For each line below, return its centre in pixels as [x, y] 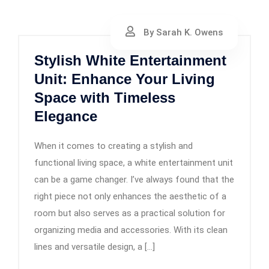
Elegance [66, 116]
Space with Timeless [105, 98]
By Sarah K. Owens [182, 32]
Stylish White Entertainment [130, 60]
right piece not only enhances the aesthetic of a [130, 196]
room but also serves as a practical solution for [130, 213]
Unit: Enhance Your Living [125, 79]
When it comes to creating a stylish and [113, 146]
